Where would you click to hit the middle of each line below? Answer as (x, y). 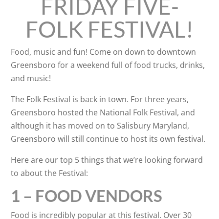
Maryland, (171, 126)
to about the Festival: (50, 173)
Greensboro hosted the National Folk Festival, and (103, 112)
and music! (31, 78)
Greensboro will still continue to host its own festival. (108, 139)
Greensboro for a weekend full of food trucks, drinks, (108, 65)
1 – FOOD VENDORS (87, 196)
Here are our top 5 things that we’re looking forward (107, 160)
